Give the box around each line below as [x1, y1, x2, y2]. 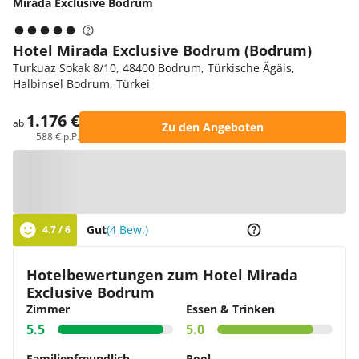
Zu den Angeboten [162, 119, 264, 135]
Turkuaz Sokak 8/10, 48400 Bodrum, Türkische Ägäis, [13, 60, 295, 75]
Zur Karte [162, 174, 213, 189]
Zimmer [26, 301, 70, 317]
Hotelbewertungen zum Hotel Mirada [26, 265, 298, 284]
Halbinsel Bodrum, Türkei [13, 76, 150, 91]
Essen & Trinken [186, 301, 275, 317]
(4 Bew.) [107, 222, 148, 237]
